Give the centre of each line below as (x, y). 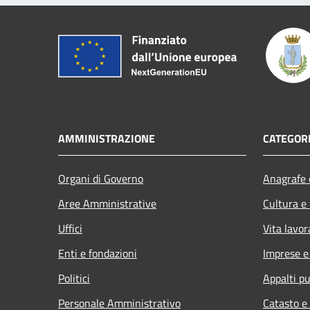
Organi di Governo (101, 178)
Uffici (70, 228)
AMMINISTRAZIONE (107, 138)
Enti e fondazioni (98, 253)
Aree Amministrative (107, 203)
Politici (74, 278)
